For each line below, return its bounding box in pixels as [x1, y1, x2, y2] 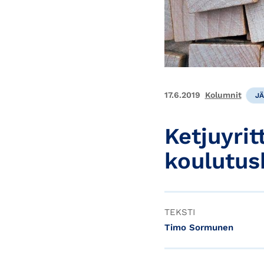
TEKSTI [164, 207, 195, 218]
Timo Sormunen [164, 222, 233, 233]
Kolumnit [204, 90, 242, 100]
